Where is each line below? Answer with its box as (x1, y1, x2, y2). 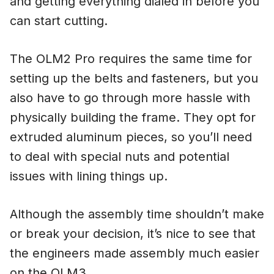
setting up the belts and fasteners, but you (10, 71, 258, 86)
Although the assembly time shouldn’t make (10, 207, 264, 222)
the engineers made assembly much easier (10, 246, 259, 261)
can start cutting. (10, 13, 108, 29)
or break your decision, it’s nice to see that (10, 226, 256, 242)
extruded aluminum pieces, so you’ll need (10, 130, 252, 145)
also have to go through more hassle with (10, 91, 250, 106)
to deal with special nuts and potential (10, 149, 229, 165)
